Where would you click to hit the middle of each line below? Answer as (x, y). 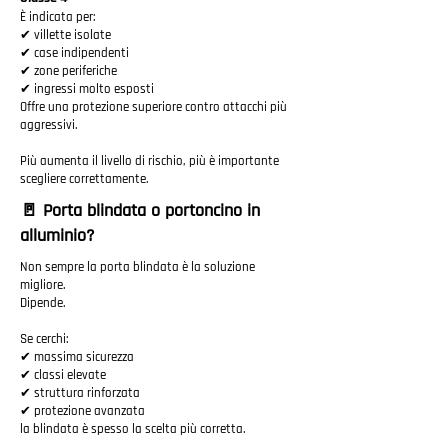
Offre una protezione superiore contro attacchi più (153, 107)
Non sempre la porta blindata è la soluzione (137, 267)
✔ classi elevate (63, 375)
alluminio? (57, 235)
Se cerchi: (44, 339)
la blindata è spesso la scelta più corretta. (133, 429)
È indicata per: (58, 17)
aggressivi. (49, 125)
